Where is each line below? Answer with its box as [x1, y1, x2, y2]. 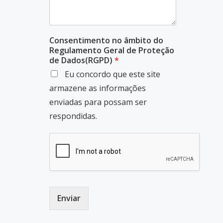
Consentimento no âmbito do [49, 35, 163, 46]
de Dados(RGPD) [49, 55, 114, 66]
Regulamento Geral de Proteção [49, 45, 174, 56]
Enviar [57, 193, 81, 204]
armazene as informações [49, 83, 146, 94]
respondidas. [49, 111, 97, 122]
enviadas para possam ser [49, 97, 147, 108]
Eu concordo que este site [62, 69, 160, 80]
